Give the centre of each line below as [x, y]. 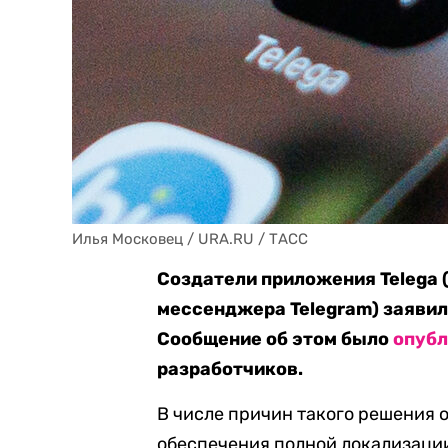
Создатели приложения [269, 279]
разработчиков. [230, 369]
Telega [409, 279]
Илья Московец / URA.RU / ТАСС [190, 239]
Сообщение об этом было [275, 339]
